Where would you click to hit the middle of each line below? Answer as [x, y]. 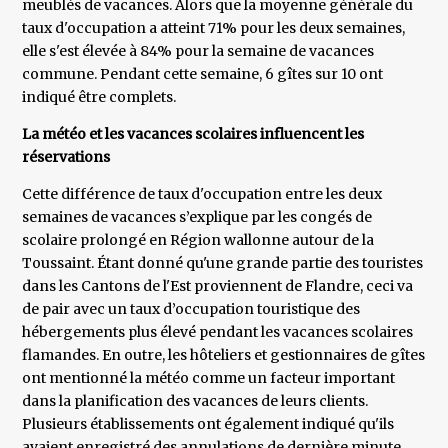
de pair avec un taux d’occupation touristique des [191, 309]
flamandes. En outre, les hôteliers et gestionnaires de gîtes [224, 355]
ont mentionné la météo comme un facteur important [209, 378]
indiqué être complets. [99, 97]
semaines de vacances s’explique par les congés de [197, 217]
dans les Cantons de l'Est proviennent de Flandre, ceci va [218, 286]
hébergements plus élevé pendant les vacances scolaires [218, 332]
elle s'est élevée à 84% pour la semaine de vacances [198, 51]
